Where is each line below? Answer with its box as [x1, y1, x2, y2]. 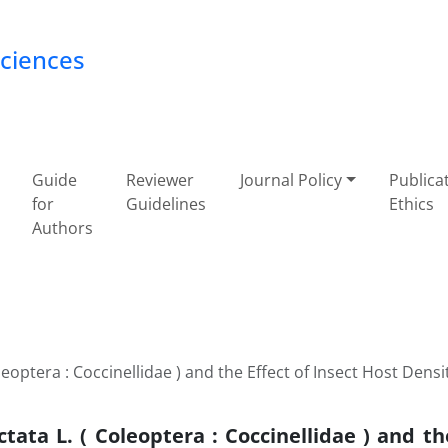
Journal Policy [239, 169, 342, 191]
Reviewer [126, 169, 195, 191]
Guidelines [126, 193, 207, 215]
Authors [31, 217, 93, 239]
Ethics [389, 193, 435, 215]
